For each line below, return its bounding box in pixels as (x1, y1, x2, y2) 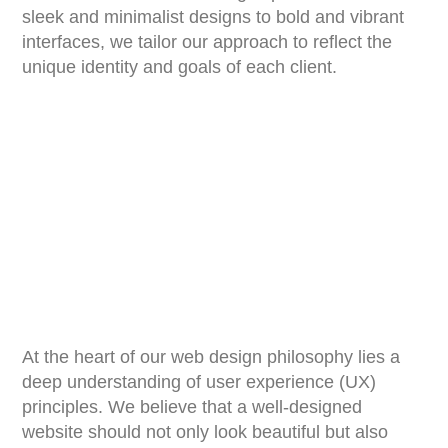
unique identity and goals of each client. (22, 57, 338, 77)
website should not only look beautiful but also (22, 422, 389, 442)
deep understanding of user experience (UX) (22, 372, 377, 392)
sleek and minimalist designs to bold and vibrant (22, 7, 405, 27)
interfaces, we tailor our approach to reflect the (22, 32, 393, 52)
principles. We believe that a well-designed (22, 397, 363, 417)
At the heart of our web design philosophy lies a (22, 347, 401, 367)
